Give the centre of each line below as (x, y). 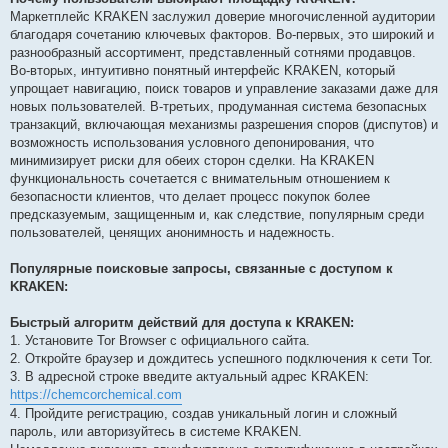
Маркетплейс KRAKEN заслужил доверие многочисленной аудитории (222, 17)
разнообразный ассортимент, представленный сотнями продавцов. (213, 53)
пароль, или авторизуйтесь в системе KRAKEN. (156, 432)
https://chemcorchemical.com (96, 395)
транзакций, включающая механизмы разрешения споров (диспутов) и (224, 125)
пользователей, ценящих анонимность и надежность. (172, 233)
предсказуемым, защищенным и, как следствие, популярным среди (217, 215)
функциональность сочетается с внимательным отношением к (200, 179)
